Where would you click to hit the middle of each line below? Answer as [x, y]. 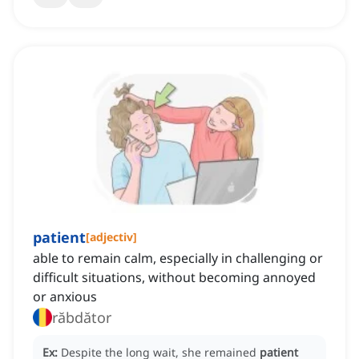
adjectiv [111, 237]
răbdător [82, 318]
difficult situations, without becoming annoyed [174, 278]
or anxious [65, 297]
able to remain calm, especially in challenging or [178, 258]
